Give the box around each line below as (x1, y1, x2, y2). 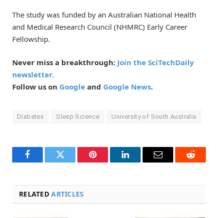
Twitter (59, 157, 85, 166)
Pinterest (92, 157, 123, 166)
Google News (103, 82, 151, 92)
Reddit (190, 157, 213, 166)
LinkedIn (125, 157, 157, 166)
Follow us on (12, 82, 59, 92)
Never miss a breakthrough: (12, 57, 117, 68)
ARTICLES (51, 189, 84, 199)
